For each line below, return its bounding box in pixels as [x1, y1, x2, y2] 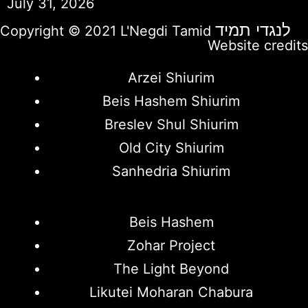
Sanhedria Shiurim [112, 163, 230, 180]
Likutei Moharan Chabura [89, 284, 253, 301]
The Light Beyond [113, 261, 229, 278]
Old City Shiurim [118, 140, 224, 157]
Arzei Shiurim [128, 69, 214, 87]
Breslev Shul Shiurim [104, 116, 239, 133]
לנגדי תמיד [215, 20, 291, 41]
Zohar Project [127, 237, 215, 254]
